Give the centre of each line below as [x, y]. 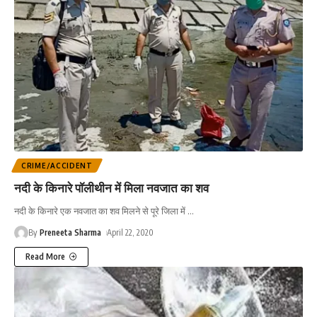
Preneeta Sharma [71, 232]
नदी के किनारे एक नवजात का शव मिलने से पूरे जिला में [101, 211]
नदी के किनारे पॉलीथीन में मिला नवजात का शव [111, 187]
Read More [45, 256]
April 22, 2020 [131, 232]
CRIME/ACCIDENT [57, 165]
